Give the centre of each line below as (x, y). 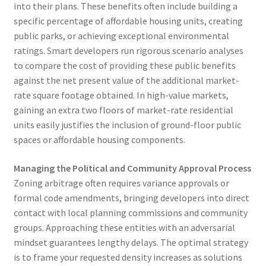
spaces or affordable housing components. (99, 140)
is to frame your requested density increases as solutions (128, 257)
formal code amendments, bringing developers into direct (131, 197)
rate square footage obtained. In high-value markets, (121, 95)
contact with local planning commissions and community (130, 212)
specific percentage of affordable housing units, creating (128, 21)
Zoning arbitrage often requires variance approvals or (121, 183)
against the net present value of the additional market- (126, 80)
